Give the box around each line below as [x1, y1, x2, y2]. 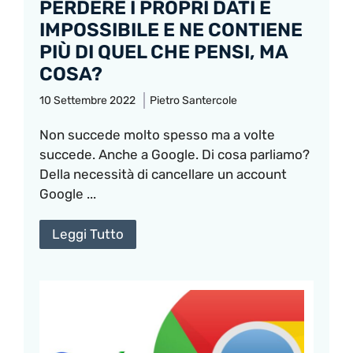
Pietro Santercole [150, 93, 237, 107]
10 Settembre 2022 [39, 93, 136, 107]
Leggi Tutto [52, 225, 124, 242]
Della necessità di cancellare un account [39, 165, 287, 182]
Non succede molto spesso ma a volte [39, 126, 275, 143]
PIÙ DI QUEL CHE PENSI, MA [39, 40, 288, 63]
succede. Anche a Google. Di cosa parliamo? [39, 146, 310, 162]
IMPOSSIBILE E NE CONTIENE [39, 18, 303, 41]
